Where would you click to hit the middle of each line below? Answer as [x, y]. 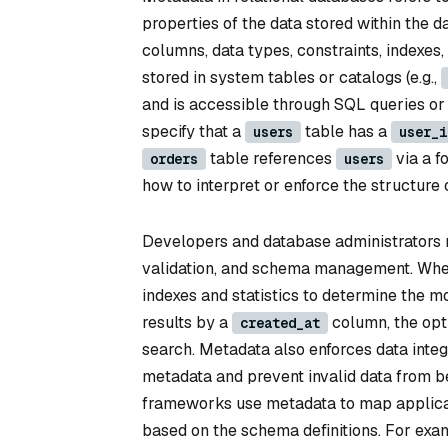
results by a [187, 322]
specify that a [193, 131]
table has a [346, 131]
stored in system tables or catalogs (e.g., [291, 77]
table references [271, 158]
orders [174, 159]
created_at [280, 322]
